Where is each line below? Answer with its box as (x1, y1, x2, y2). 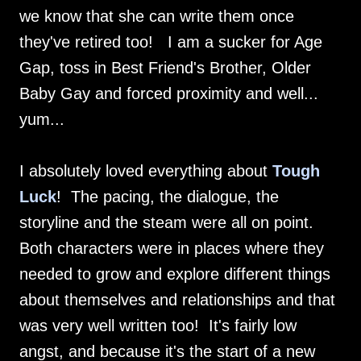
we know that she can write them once (19, 7, 294, 25)
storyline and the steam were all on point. (19, 214, 318, 231)
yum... (19, 110, 64, 128)
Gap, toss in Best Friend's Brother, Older (19, 59, 311, 77)
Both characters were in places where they (19, 239, 324, 257)
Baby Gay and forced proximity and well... (19, 85, 318, 102)
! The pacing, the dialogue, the (56, 188, 279, 205)
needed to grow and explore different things (19, 265, 330, 283)
